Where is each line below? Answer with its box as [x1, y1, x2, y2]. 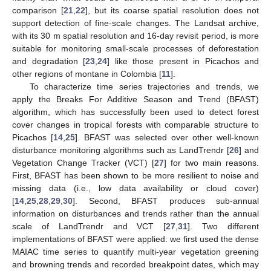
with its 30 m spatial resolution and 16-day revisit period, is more [12, 30, 259, 41]
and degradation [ [12, 56, 85, 66]
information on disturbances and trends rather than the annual [12, 208, 259, 218]
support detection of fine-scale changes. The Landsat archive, [12, 18, 259, 28]
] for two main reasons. [164, 157, 259, 168]
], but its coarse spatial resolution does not [85, 5, 259, 15]
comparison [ [12, 5, 64, 15]
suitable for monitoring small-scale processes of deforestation [12, 43, 259, 53]
